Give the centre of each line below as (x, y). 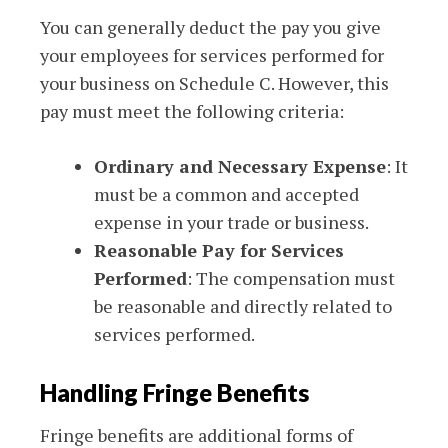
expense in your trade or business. (231, 222)
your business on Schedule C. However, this (214, 83)
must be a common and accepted (226, 194)
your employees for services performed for (212, 55)
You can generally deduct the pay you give (210, 27)
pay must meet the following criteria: (192, 111)
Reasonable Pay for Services (219, 250)
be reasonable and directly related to (243, 306)
